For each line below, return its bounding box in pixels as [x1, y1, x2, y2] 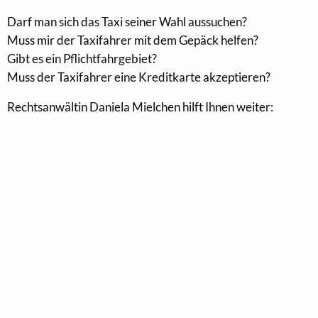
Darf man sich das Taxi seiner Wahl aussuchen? [7, 14, 247, 29]
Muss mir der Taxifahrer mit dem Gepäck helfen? [7, 33, 258, 48]
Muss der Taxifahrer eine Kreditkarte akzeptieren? [7, 70, 270, 84]
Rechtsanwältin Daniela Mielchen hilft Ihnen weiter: [7, 99, 273, 114]
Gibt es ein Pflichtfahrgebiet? [7, 51, 157, 66]
